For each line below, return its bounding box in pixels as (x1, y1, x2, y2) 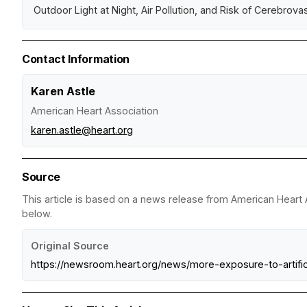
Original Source (31, 240, 109, 252)
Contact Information (22, 52, 130, 66)
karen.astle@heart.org (31, 124, 133, 136)
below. (22, 208, 52, 220)
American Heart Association (31, 105, 158, 117)
